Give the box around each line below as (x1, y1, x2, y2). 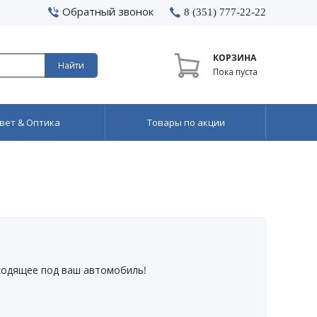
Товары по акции (146, 116, 225, 129)
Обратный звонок (62, 4, 154, 18)
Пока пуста (213, 66, 266, 78)
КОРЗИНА (213, 52, 256, 64)
